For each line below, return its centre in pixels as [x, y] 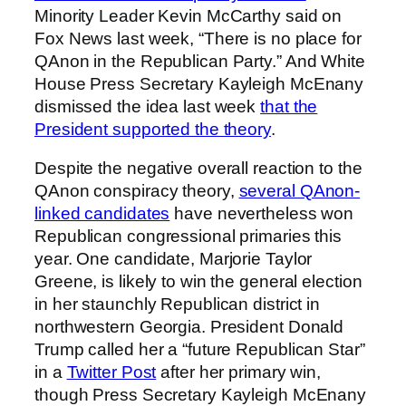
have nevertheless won [262, 214]
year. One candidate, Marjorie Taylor [174, 259]
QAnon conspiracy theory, [137, 191]
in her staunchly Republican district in [178, 304]
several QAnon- [300, 191]
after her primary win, [239, 372]
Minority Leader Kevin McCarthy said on [188, 15]
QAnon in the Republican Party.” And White [200, 61]
